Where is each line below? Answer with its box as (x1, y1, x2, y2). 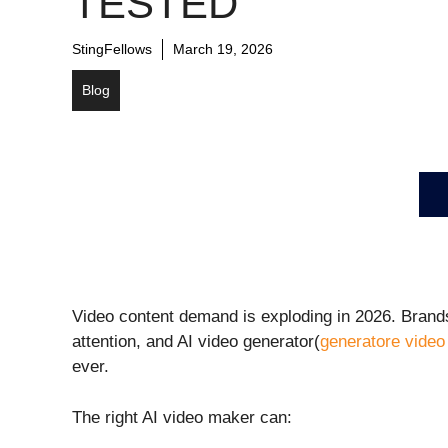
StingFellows (72, 41, 152, 58)
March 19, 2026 (173, 41, 273, 58)
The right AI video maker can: (72, 407, 292, 427)
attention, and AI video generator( (72, 332, 320, 352)
